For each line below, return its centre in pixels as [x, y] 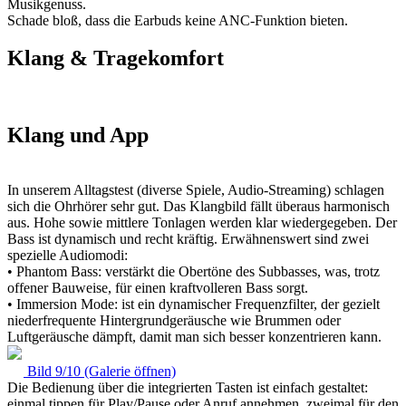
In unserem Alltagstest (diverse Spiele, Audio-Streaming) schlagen [196, 190]
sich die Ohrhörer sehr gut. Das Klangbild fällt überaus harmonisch [198, 207]
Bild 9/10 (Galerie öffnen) [101, 372]
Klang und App [78, 135]
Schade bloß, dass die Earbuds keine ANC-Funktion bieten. [178, 20]
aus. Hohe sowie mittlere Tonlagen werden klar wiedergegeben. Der [202, 223]
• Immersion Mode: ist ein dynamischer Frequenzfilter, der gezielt [193, 304]
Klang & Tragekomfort [116, 58]
